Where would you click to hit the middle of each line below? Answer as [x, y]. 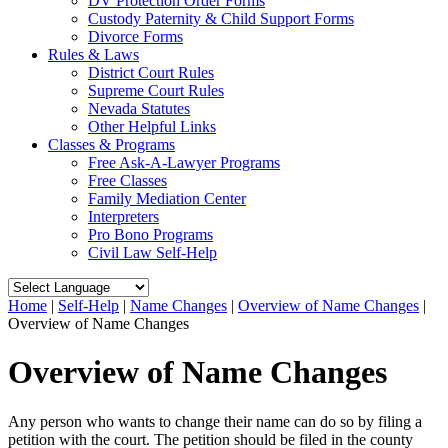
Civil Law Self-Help [152, 252]
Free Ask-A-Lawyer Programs [184, 162]
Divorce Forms [135, 36]
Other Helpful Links [152, 126]
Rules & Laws [93, 54]
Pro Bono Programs [150, 234]
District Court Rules [151, 72]
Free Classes [127, 180]
